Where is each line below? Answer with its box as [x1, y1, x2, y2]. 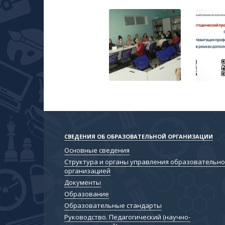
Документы [64, 178, 101, 187]
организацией [64, 166, 111, 176]
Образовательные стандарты [64, 201, 162, 210]
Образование [64, 189, 109, 199]
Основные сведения [64, 146, 130, 155]
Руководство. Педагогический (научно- [64, 212, 191, 222]
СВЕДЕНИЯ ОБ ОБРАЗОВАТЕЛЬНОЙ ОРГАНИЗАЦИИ [64, 133, 213, 141]
